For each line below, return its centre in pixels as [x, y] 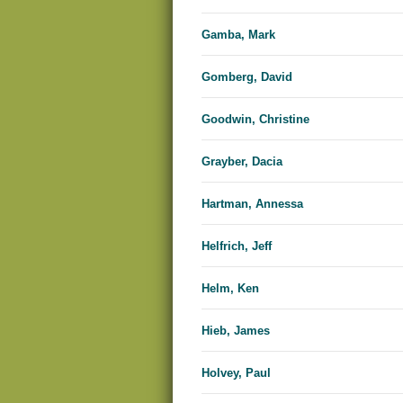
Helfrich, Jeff [237, 246]
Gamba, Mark [238, 35]
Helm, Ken [230, 289]
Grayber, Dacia [242, 162]
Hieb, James [236, 331]
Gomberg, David [247, 77]
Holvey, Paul [236, 373]
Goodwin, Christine [255, 120]
